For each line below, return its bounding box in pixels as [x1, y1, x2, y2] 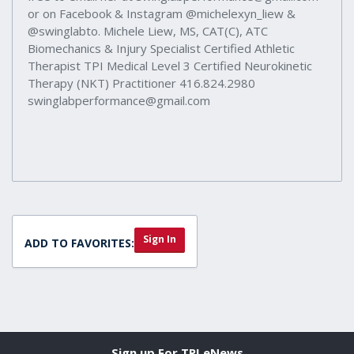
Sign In [143, 232, 176, 246]
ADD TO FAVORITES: [24, 235, 134, 250]
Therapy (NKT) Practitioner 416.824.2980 [28, 74, 255, 91]
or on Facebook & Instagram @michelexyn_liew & [28, 5, 296, 21]
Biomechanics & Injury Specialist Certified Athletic [28, 40, 295, 56]
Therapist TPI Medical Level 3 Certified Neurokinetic [28, 57, 312, 73]
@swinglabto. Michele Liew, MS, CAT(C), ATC [28, 22, 268, 39]
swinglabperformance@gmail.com [28, 92, 210, 108]
